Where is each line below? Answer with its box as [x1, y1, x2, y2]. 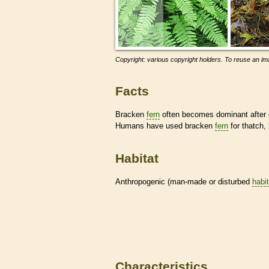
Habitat [115, 151, 159, 166]
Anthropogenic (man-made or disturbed [115, 177, 252, 186]
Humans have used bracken [115, 121, 215, 130]
